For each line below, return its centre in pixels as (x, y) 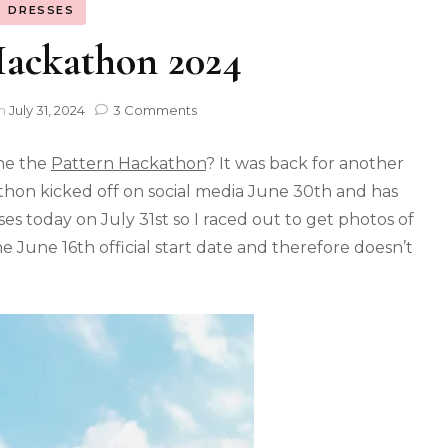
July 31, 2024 (47, 109)
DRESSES (41, 10)
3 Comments (155, 109)
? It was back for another (305, 163)
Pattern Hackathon (128, 163)
